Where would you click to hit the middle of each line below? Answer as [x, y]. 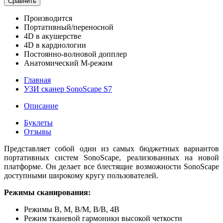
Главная [37, 80]
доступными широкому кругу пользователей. [81, 175]
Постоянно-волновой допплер [75, 54]
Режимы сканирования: [47, 192]
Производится [48, 18]
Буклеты [38, 122]
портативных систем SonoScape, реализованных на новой [111, 157]
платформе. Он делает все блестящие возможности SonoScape [111, 166]
